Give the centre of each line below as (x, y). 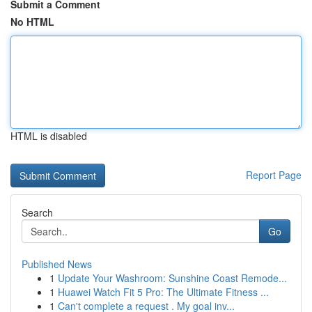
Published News (57, 264)
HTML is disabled (49, 136)
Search (37, 212)
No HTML (32, 22)
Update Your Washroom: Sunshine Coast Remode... (172, 278)
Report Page (274, 175)
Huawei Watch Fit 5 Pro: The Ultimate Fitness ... (163, 292)
